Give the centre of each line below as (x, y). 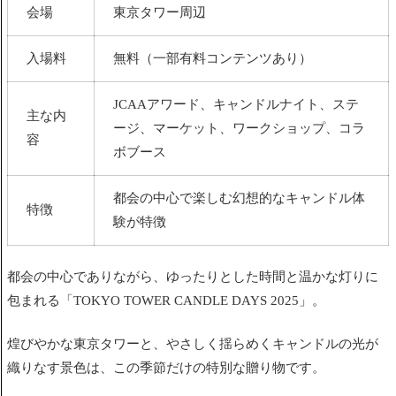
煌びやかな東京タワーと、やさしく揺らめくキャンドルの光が (193, 343)
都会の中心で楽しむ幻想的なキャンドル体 (239, 198)
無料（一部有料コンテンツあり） (213, 58)
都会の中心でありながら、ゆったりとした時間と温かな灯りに (193, 276)
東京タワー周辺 (160, 12)
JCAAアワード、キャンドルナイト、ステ (236, 104)
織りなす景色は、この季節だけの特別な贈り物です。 (166, 367)
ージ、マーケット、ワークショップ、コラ (239, 128)
